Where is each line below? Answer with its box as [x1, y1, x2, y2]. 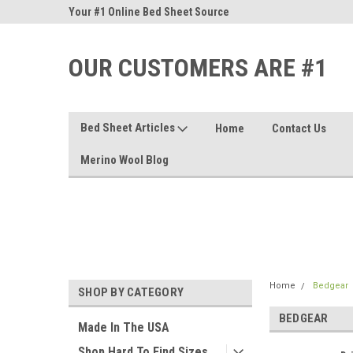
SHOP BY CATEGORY [78, 285, 184, 299]
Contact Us [272, 121, 326, 136]
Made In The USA [78, 320, 169, 335]
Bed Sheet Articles [80, 121, 177, 135]
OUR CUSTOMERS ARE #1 [69, 53, 327, 83]
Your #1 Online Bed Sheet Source [69, 6, 229, 18]
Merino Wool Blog [80, 153, 169, 167]
